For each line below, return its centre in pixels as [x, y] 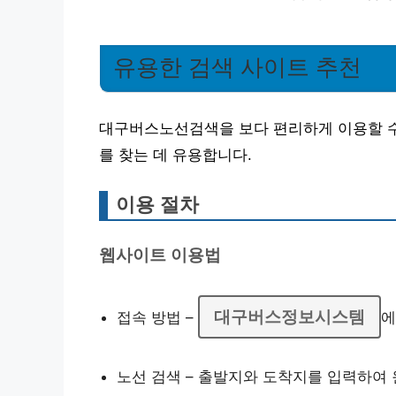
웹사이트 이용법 [160, 255]
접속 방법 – [157, 317]
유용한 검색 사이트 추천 [237, 67]
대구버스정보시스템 [289, 316]
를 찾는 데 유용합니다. [175, 155]
